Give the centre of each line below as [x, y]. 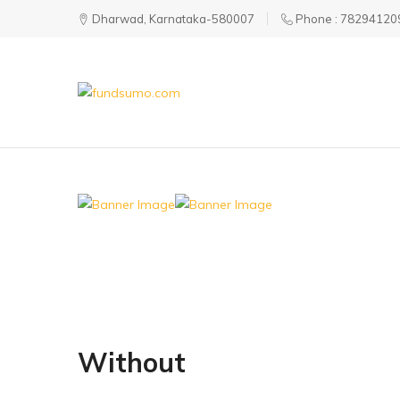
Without [132, 362]
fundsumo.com [121, 114]
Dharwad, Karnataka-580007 [172, 19]
